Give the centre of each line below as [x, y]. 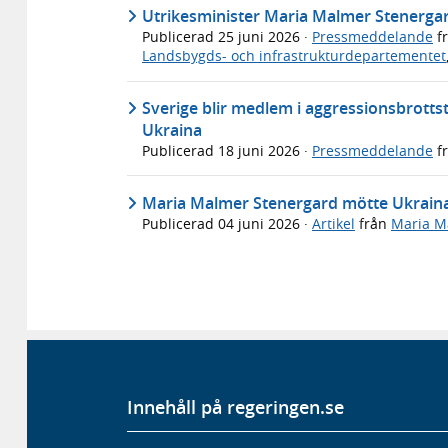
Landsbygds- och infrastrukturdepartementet [294, 56]
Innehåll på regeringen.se [235, 406]
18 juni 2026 [261, 150]
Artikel [333, 223]
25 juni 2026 [261, 37]
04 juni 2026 [261, 223]
